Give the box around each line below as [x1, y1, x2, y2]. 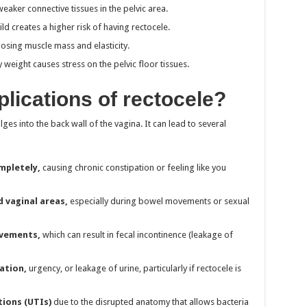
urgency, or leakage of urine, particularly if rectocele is [26, 262, 241, 273]
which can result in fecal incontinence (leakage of [40, 229, 233, 240]
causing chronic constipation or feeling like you [40, 162, 226, 173]
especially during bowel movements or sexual [67, 195, 249, 206]
